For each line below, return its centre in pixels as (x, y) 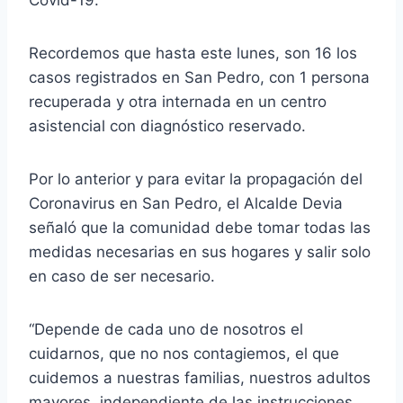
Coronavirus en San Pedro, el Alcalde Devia (186, 203)
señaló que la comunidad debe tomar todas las (200, 227)
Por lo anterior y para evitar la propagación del (196, 179)
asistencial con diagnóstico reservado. (167, 125)
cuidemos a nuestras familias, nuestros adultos (200, 377)
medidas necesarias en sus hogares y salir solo (200, 251)
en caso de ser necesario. (122, 276)
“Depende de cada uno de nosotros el (166, 329)
